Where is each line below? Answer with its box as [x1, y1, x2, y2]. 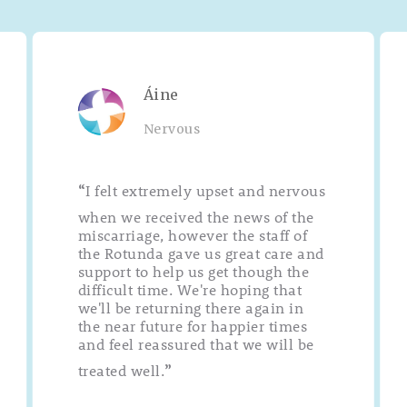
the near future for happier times [77, 315, 308, 335]
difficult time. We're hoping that [77, 279, 303, 299]
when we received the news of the [77, 206, 314, 226]
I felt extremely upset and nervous [85, 180, 326, 200]
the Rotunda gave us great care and [77, 243, 324, 263]
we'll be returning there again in [77, 297, 304, 317]
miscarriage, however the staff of [77, 224, 308, 244]
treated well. [77, 360, 165, 380]
